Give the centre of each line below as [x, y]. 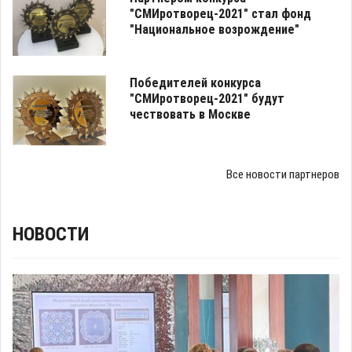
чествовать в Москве [190, 114]
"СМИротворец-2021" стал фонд [220, 13]
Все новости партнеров [283, 174]
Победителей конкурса [195, 82]
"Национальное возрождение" [214, 29]
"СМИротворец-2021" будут [207, 98]
